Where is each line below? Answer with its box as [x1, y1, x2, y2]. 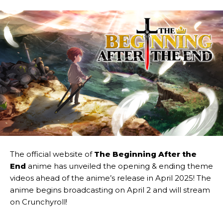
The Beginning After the [94, 149, 197, 159]
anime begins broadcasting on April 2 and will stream [10, 185, 210, 195]
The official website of [10, 149, 94, 159]
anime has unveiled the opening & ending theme [26, 161, 213, 171]
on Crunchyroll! [10, 197, 67, 207]
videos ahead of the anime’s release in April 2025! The [10, 173, 211, 183]
